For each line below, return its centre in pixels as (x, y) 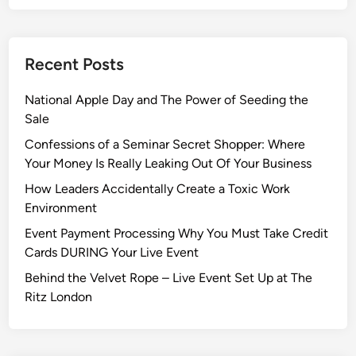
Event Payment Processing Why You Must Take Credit (177, 233)
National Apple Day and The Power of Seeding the (167, 99)
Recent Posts (75, 64)
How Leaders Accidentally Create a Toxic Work (158, 188)
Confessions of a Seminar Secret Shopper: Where (165, 144)
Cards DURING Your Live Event (112, 252)
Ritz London (59, 296)
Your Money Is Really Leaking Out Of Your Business (168, 163)
